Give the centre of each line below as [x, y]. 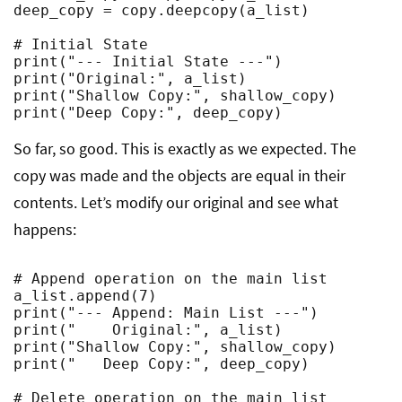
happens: [45, 229]
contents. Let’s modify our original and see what [176, 202]
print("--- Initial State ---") [148, 61]
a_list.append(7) [85, 296]
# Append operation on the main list [170, 279]
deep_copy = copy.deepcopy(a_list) [162, 10]
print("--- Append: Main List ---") [166, 313]
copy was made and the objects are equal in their [179, 175]
